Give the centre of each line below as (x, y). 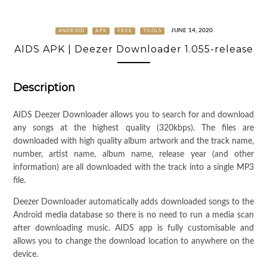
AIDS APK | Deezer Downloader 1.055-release (133, 49)
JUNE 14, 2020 (192, 30)
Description (44, 88)
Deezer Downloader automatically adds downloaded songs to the (133, 202)
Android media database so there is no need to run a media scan (133, 215)
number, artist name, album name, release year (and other (133, 155)
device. (25, 255)
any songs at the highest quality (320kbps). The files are (133, 128)
